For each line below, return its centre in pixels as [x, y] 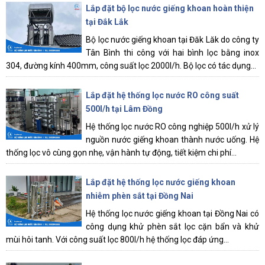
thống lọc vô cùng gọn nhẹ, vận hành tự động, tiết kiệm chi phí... [121, 152]
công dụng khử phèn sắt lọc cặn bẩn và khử [172, 226]
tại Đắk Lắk [107, 22]
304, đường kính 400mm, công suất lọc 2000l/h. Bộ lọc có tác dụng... [131, 65]
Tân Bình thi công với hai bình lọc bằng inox [172, 52]
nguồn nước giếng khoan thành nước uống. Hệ [172, 139]
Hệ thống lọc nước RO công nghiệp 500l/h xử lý [172, 126]
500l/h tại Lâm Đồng [125, 109]
